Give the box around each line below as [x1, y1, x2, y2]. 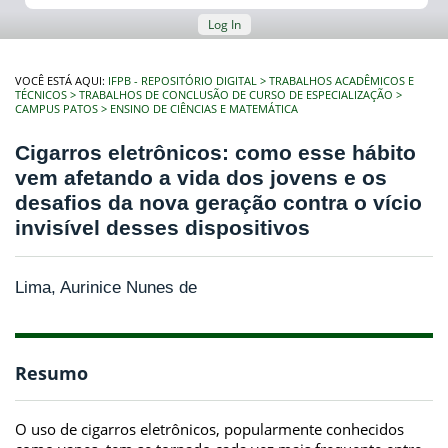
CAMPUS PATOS [15, 102, 98, 116]
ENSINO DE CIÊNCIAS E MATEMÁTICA [110, 102, 298, 116]
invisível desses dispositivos [15, 216, 310, 240]
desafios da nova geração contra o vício [15, 191, 422, 215]
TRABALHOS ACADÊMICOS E [269, 74, 414, 88]
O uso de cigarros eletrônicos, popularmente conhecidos [15, 418, 404, 439]
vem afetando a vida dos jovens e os [15, 166, 387, 190]
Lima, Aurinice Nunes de [15, 277, 197, 297]
